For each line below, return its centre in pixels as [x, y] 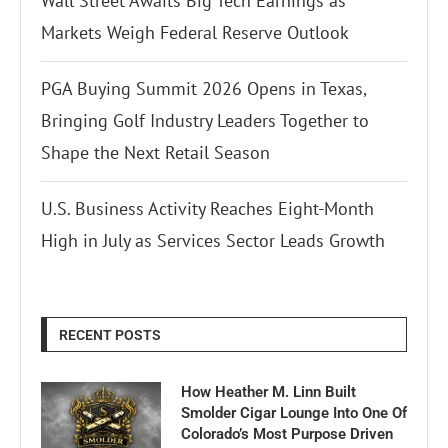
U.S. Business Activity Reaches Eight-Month [207, 209]
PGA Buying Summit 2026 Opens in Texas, [203, 89]
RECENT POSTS [110, 335]
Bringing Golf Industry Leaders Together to [205, 121]
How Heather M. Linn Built [268, 392]
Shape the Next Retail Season [155, 153]
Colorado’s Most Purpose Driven [287, 434]
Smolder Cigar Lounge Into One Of [294, 413]
